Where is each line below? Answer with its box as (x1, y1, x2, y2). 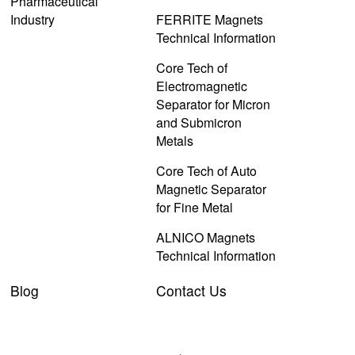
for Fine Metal (155, 198, 233, 216)
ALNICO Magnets (155, 228, 255, 246)
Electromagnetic (155, 77, 247, 95)
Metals (155, 132, 193, 150)
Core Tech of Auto (155, 162, 257, 180)
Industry (10, 10, 55, 29)
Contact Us (155, 281, 227, 300)
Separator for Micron (155, 95, 270, 113)
